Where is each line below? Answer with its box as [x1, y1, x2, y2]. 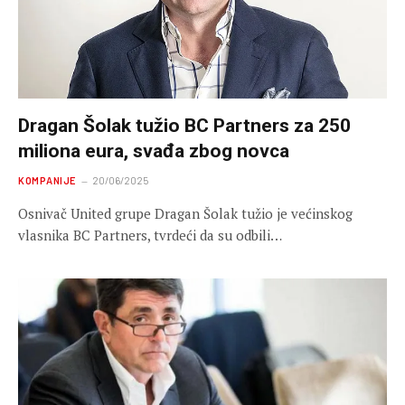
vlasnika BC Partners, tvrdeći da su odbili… [18, 225, 282, 244]
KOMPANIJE [18, 174, 76, 186]
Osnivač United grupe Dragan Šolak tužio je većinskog [18, 203, 353, 222]
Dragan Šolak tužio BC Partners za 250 [18, 114, 351, 137]
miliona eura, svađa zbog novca [18, 139, 289, 162]
